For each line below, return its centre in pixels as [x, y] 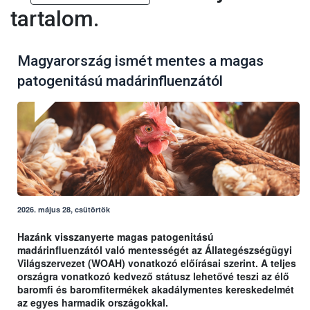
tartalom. [55, 19]
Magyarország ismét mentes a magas [140, 61]
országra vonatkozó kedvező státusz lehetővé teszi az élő [153, 276]
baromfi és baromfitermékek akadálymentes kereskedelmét [156, 289]
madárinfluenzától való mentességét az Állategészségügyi [155, 249]
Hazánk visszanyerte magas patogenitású [116, 236]
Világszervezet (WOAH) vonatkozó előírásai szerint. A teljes [157, 263]
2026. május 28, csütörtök [64, 209]
